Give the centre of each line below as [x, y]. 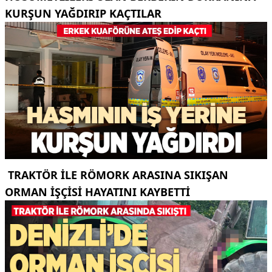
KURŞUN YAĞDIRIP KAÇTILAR [83, 13]
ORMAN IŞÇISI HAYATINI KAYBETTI [97, 192]
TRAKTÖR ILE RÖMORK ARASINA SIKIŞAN [117, 175]
